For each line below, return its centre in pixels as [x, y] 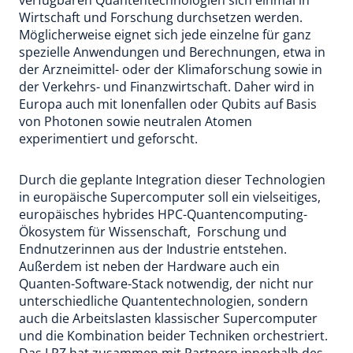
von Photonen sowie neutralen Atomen [136, 121]
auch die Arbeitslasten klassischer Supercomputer [168, 318]
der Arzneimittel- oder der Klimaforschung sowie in [171, 69]
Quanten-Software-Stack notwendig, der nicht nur [166, 284]
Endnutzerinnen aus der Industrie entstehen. [153, 249]
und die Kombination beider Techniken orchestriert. [173, 336]
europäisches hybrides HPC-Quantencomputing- [163, 214]
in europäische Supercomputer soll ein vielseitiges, [170, 197]
